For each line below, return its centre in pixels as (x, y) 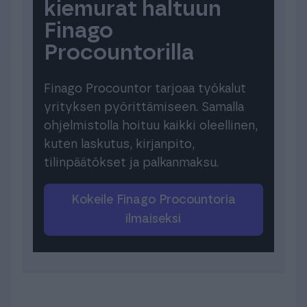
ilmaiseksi (153, 219)
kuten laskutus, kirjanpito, (119, 144)
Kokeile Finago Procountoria (75, 200)
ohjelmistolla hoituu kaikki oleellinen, (151, 126)
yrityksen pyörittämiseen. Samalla (144, 107)
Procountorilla (119, 52)
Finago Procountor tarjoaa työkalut (145, 89)
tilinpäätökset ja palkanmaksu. (131, 163)
